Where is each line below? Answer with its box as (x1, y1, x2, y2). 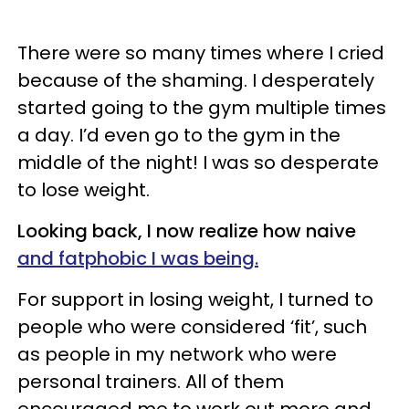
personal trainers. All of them (17, 368, 284, 394)
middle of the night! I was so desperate (17, 149, 379, 175)
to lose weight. (17, 176, 154, 203)
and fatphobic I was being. (17, 245, 258, 271)
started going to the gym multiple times (17, 94, 386, 121)
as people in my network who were (17, 341, 337, 367)
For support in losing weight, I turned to (17, 286, 373, 312)
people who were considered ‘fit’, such (17, 313, 367, 340)
